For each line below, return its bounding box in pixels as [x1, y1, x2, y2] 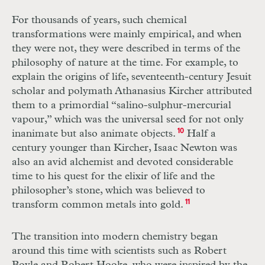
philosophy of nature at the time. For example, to [12, 57, 238, 69]
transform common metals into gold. [12, 199, 183, 211]
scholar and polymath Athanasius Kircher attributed [12, 86, 252, 97]
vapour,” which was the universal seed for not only [12, 114, 244, 125]
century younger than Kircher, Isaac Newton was [12, 143, 237, 154]
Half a [183, 128, 216, 140]
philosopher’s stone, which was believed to [12, 185, 205, 196]
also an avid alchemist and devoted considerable [12, 157, 233, 168]
